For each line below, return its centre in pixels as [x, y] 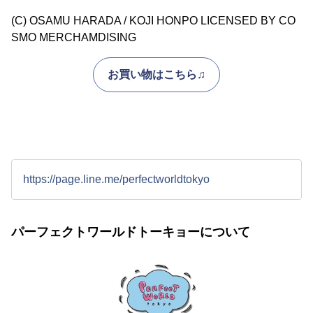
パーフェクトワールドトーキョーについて [131, 232]
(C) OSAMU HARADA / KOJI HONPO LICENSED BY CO [153, 21]
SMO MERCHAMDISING [74, 37]
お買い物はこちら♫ [156, 74]
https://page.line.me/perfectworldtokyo [116, 179]
